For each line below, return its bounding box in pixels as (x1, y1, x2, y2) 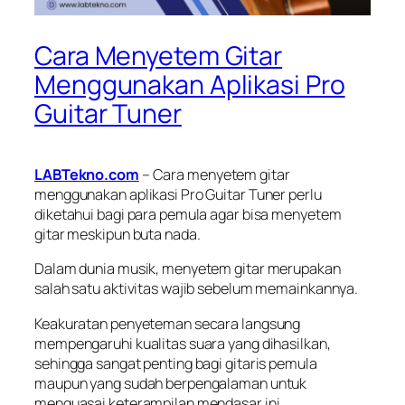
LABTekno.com (34, 165, 139, 185)
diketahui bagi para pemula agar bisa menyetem (34, 204, 342, 225)
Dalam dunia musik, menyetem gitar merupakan (34, 259, 341, 279)
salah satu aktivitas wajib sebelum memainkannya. (34, 278, 362, 299)
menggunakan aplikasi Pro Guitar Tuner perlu (34, 184, 322, 205)
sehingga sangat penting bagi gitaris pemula (34, 353, 317, 373)
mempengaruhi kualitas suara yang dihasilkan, (34, 333, 331, 353)
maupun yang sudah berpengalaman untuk (34, 372, 307, 393)
